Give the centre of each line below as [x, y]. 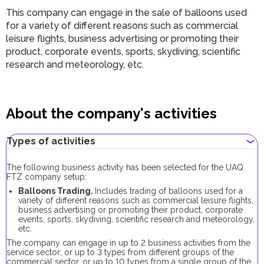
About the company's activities [111, 113]
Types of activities [51, 141]
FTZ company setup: [47, 177]
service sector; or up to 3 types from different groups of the [120, 252]
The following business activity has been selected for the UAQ [125, 167]
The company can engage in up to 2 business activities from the [128, 243]
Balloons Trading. [57, 191]
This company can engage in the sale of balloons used [126, 13]
